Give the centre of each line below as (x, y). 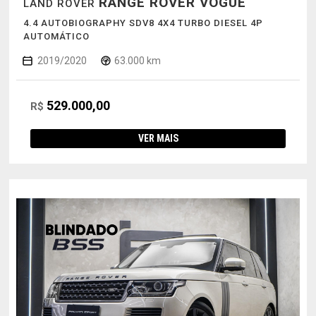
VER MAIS (158, 138)
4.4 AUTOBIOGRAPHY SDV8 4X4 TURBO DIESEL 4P (143, 23)
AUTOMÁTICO (56, 36)
